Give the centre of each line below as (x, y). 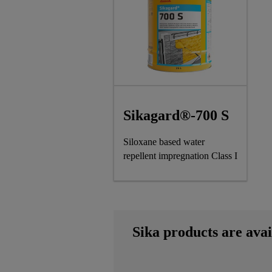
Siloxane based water (164, 141)
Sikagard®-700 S (176, 115)
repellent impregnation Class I (180, 155)
